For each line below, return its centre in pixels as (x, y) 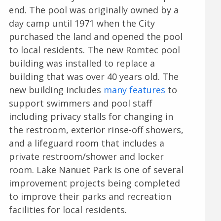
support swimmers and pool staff (80, 103)
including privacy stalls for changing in (91, 116)
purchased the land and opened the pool (95, 36)
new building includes (56, 90)
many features (134, 90)
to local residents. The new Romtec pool (94, 50)
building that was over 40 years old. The (93, 76)
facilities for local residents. (68, 209)
